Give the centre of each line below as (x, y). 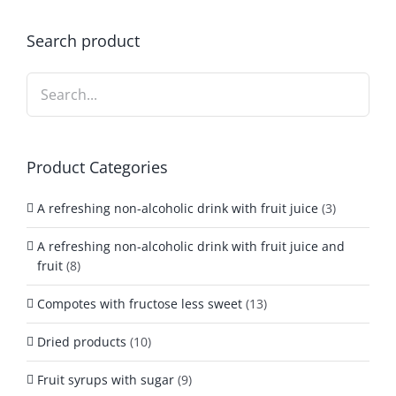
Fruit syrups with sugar (106, 379)
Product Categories (97, 167)
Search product (83, 40)
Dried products (82, 341)
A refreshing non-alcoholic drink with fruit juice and (191, 246)
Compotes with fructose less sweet (140, 303)
